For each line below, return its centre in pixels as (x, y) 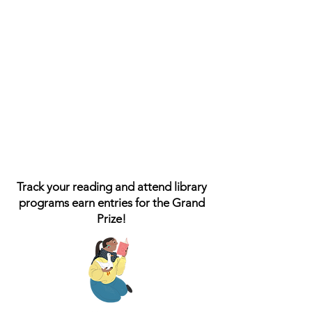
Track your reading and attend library (111, 187)
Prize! (111, 219)
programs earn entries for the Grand (111, 203)
